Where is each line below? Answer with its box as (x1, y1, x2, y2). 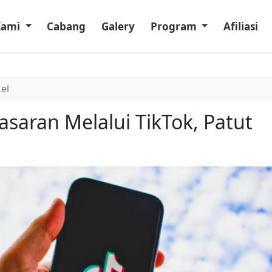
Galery (101, 19, 135, 33)
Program (150, 19, 199, 33)
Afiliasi (223, 19, 258, 33)
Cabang (47, 19, 86, 33)
